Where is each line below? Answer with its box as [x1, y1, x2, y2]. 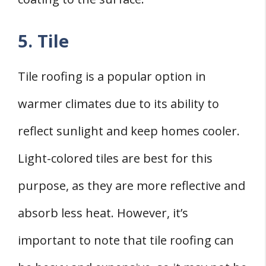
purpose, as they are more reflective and [18, 178, 245, 194]
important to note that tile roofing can [18, 232, 234, 249]
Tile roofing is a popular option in [18, 68, 206, 85]
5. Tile [18, 29, 69, 53]
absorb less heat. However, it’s [18, 205, 188, 221]
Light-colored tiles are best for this [18, 150, 213, 167]
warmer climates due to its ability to [18, 96, 219, 112]
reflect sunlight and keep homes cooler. [18, 123, 240, 140]
